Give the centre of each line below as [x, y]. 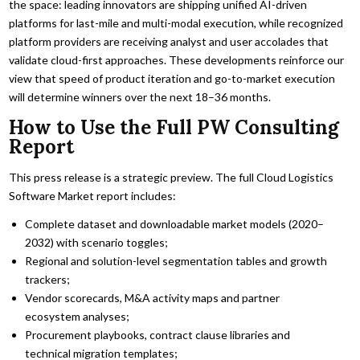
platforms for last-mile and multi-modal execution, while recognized [176, 23]
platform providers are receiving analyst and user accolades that [169, 42]
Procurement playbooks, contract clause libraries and [158, 335]
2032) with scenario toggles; [97, 243]
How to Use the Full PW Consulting [174, 127]
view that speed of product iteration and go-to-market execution [172, 79]
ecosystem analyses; [78, 317]
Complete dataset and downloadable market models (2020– [175, 224]
